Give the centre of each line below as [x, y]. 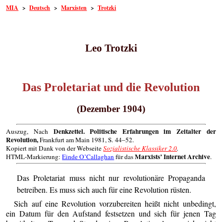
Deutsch [40, 8]
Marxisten [74, 8]
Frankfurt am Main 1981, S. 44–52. [86, 139]
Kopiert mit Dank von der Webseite [55, 148]
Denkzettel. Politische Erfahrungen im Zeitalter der [135, 131]
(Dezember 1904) [111, 109]
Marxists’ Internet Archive [173, 156]
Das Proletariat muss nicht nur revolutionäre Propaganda [111, 178]
